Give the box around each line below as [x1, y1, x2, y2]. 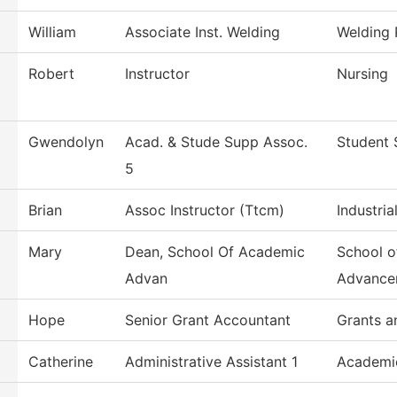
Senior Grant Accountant [125, 311, 291, 330]
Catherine [28, 353, 93, 371]
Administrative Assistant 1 [125, 353, 298, 371]
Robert [28, 65, 74, 83]
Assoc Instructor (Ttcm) [125, 201, 284, 220]
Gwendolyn [28, 133, 104, 152]
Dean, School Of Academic [125, 243, 305, 261]
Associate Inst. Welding [125, 23, 280, 42]
